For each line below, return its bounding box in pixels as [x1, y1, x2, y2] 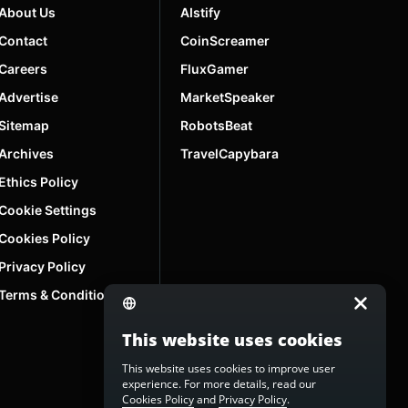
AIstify [180, 5, 220, 21]
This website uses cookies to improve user [122, 361, 335, 376]
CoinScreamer [180, 33, 270, 49]
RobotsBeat [180, 117, 252, 134]
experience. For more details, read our [122, 376, 316, 392]
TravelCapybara [180, 146, 279, 162]
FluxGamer [180, 61, 249, 77]
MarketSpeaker [180, 89, 275, 106]
